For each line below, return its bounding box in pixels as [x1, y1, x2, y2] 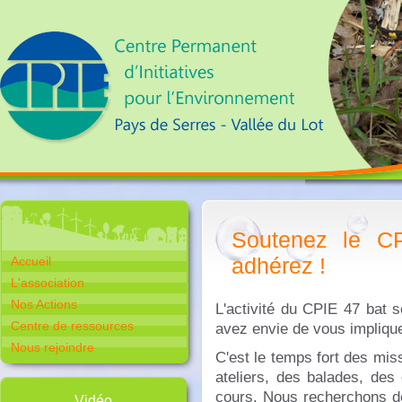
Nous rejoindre [11, 340, 94, 354]
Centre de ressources [11, 319, 134, 333]
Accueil [11, 254, 51, 268]
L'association [11, 275, 84, 290]
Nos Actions [11, 297, 77, 311]
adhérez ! [232, 253, 326, 278]
